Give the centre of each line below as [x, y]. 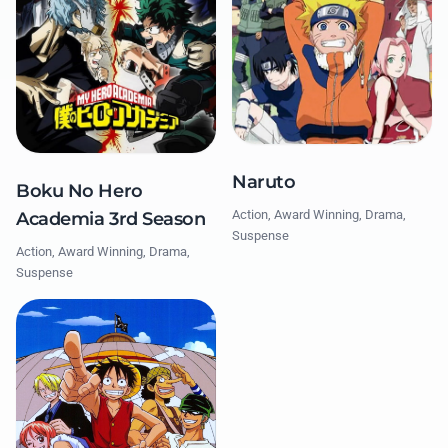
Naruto [264, 181]
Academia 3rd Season [111, 219]
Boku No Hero [79, 191]
